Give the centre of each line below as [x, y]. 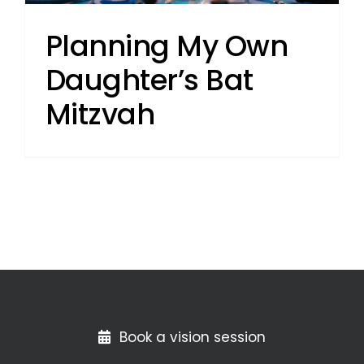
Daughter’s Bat [149, 80]
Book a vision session [193, 337]
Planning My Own [167, 45]
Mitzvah [100, 114]
